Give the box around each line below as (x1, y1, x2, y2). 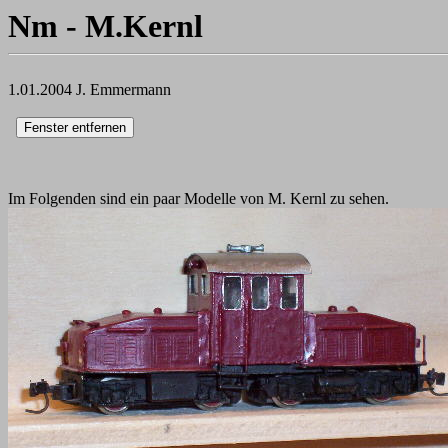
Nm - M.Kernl (8, 8, 203, 44)
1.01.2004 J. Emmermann (8, 81, 171, 98)
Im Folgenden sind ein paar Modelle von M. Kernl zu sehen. (8, 190, 389, 207)
